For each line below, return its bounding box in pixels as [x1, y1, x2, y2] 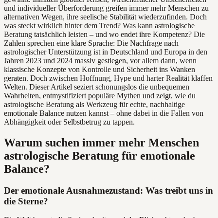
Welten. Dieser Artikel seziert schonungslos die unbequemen [4, 82, 189, 91]
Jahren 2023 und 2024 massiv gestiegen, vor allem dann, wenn [4, 56, 197, 65]
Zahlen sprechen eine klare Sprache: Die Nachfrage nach [4, 38, 179, 47]
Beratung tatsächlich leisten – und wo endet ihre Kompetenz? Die [4, 30, 205, 38]
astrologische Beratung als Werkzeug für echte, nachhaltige [4, 100, 185, 109]
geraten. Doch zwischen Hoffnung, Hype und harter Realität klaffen [4, 73, 213, 82]
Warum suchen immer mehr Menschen [4, 136, 199, 149]
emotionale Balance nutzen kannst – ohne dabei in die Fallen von [4, 109, 203, 117]
